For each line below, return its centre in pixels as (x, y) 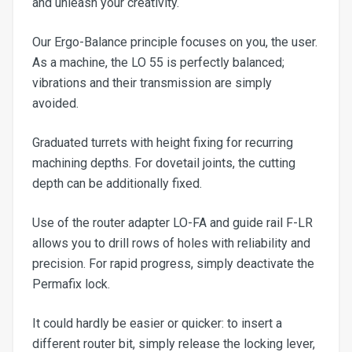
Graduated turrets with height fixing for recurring (163, 143)
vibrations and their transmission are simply (152, 83)
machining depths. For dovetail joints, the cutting (164, 163)
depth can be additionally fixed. (117, 183)
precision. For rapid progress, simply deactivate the (173, 264)
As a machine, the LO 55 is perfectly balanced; (158, 62)
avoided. (55, 103)
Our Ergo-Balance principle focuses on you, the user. (175, 42)
